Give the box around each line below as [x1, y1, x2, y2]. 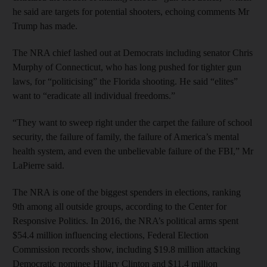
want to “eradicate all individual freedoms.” [13, 90, 175, 101]
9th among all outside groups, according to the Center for [13, 201, 226, 212]
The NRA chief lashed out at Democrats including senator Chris [13, 47, 253, 58]
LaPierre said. [13, 160, 64, 170]
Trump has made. [13, 20, 77, 31]
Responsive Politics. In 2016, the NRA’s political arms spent [13, 215, 238, 226]
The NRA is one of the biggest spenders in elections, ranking [13, 187, 241, 197]
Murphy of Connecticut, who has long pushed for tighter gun [13, 61, 241, 72]
